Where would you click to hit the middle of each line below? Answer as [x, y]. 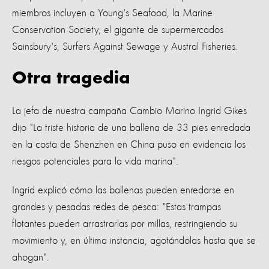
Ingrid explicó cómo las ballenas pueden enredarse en [123, 190]
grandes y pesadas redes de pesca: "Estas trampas [116, 207]
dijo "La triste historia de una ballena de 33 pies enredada [131, 128]
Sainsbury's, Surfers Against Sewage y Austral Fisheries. [125, 47]
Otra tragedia [71, 79]
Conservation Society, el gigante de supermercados [118, 30]
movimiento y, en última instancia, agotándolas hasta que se [134, 240]
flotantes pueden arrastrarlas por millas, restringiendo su [125, 224]
